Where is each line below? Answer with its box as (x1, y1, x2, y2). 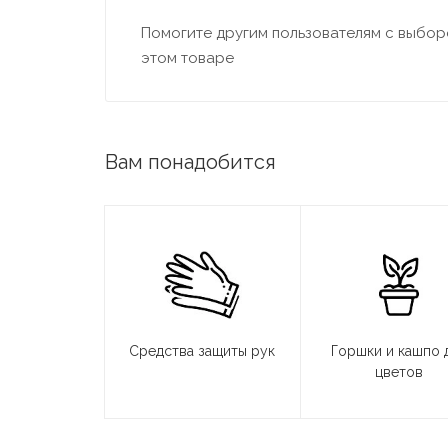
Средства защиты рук (129, 343, 276, 360)
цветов (374, 364, 423, 381)
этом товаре (140, 49, 234, 68)
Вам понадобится (104, 150, 276, 175)
